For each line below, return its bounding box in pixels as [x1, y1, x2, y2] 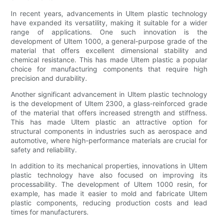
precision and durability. [11, 73, 88, 82]
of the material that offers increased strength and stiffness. [11, 108, 207, 117]
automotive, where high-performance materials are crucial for [11, 136, 207, 145]
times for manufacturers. [11, 207, 89, 216]
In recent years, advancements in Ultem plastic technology [11, 9, 207, 18]
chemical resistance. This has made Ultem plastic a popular [11, 55, 207, 64]
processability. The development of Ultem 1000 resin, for [11, 180, 207, 188]
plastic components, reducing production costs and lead [11, 198, 207, 207]
